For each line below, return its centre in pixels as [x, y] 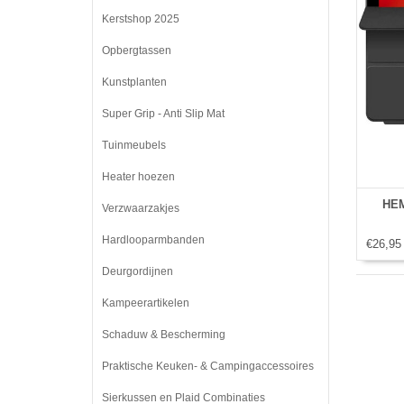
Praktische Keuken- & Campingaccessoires [208, 366]
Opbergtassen [137, 50]
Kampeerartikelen [146, 303]
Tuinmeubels [134, 145]
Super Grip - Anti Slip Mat [163, 114]
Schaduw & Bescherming [164, 335]
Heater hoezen [138, 177]
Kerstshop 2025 [141, 19]
